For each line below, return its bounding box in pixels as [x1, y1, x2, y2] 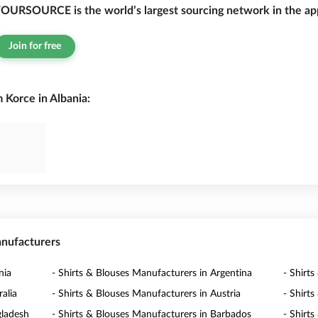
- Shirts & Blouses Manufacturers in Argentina [52, 268, 253, 278]
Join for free [9, 41, 61, 51]
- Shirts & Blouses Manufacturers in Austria [52, 289, 241, 299]
